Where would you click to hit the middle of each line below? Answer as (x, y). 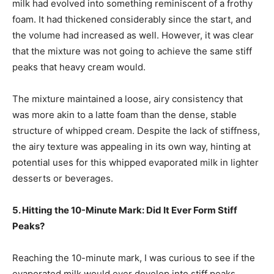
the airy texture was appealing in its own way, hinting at (131, 147)
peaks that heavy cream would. (79, 67)
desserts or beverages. (63, 179)
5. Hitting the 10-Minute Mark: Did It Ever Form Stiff (125, 210)
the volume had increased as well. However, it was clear (133, 35)
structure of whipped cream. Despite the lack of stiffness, (136, 131)
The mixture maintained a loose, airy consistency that (128, 99)
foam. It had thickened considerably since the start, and (132, 20)
